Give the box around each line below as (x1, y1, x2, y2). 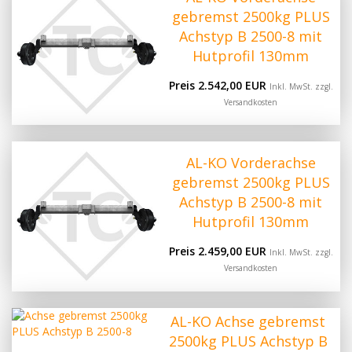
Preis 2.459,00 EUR (168, 244, 269, 259)
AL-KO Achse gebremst (170, 311, 326, 331)
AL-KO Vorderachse (185, 153, 316, 173)
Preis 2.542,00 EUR (168, 77, 269, 93)
